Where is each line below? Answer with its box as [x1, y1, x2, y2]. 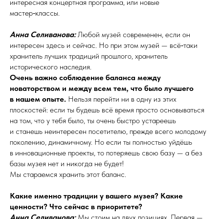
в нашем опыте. [10, 94, 68, 104]
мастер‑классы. [10, 8, 60, 18]
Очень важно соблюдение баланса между [10, 73, 161, 83]
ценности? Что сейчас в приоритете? [10, 202, 142, 212]
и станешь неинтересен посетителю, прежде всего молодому [10, 127, 206, 136]
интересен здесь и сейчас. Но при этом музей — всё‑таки [10, 41, 197, 50]
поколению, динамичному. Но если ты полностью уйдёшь [10, 137, 192, 147]
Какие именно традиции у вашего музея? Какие [10, 191, 183, 201]
